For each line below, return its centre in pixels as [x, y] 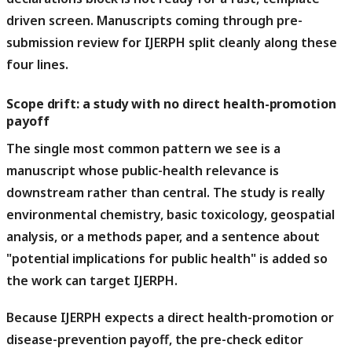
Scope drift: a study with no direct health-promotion [171, 103]
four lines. [37, 64]
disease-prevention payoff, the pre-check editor [155, 340]
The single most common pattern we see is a [143, 148]
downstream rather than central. [108, 192]
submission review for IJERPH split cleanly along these [172, 42]
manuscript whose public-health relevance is [143, 170]
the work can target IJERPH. [92, 280]
